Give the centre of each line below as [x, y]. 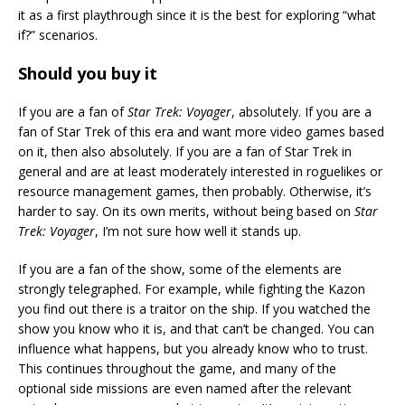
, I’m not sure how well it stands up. [198, 231]
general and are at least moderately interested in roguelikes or [200, 172]
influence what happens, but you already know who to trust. [193, 349]
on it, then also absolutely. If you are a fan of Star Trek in [185, 152]
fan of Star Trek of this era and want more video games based [201, 132]
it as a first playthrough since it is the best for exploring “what [197, 15]
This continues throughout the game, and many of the [177, 369]
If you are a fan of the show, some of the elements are [180, 269]
